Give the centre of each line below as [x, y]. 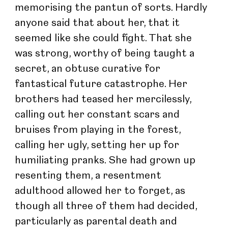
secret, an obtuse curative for [89, 69]
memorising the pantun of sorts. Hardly [112, 8]
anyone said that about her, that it [99, 23]
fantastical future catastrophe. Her [103, 84]
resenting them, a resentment [90, 176]
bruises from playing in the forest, [99, 130]
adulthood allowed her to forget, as [102, 191]
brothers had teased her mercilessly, [105, 99]
